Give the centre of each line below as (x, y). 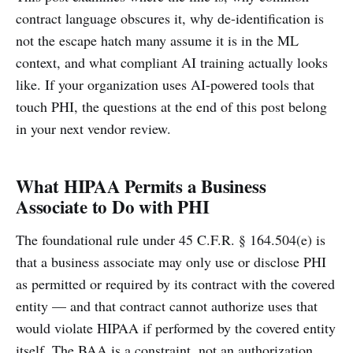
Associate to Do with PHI (113, 206)
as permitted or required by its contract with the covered (175, 284)
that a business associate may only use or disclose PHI (171, 262)
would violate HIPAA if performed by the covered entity (176, 328)
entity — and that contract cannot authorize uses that (167, 306)
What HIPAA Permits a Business (141, 186)
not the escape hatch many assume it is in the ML (157, 40)
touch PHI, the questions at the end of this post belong (171, 106)
